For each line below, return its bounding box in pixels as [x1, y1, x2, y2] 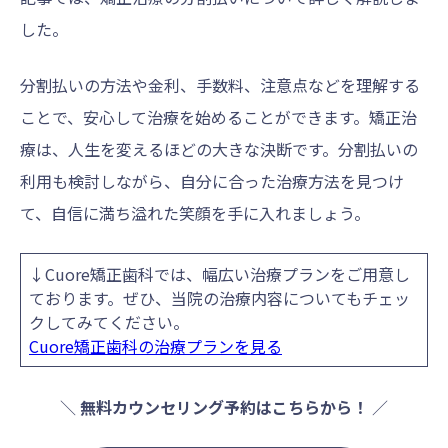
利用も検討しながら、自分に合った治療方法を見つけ [20, 168, 404, 193]
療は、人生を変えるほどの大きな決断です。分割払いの [20, 136, 418, 161]
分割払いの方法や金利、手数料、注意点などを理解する [20, 72, 420, 97]
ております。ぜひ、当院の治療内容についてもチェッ [29, 285, 410, 310]
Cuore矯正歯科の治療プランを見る [29, 333, 282, 358]
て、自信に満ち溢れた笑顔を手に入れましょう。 [20, 200, 370, 225]
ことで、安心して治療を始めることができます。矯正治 [20, 104, 417, 129]
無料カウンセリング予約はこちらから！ [80, 394, 368, 419]
